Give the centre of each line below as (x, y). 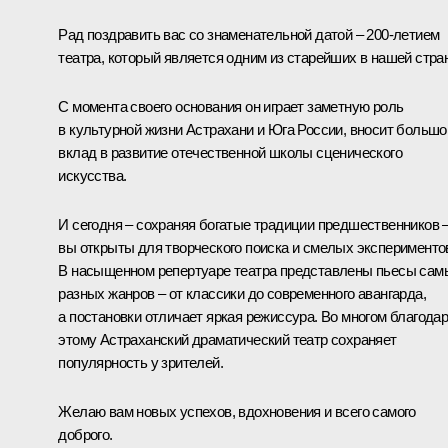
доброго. (85, 435)
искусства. (92, 176)
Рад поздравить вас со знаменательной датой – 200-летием (249, 35)
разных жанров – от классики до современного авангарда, (242, 294)
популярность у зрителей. (140, 363)
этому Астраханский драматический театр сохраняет (227, 340)
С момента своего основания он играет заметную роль (231, 107)
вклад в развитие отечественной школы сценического (230, 153)
